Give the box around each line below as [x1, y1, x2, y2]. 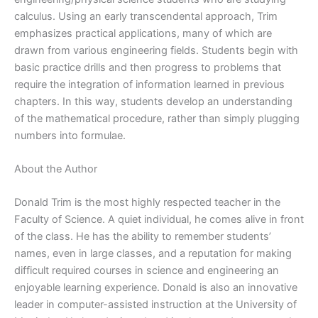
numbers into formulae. [14, 128, 126, 142]
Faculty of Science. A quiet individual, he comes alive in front [14, 213, 304, 226]
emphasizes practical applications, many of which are [14, 26, 272, 40]
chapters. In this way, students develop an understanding [14, 94, 292, 108]
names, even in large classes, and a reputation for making [14, 247, 292, 261]
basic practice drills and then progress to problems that [14, 60, 281, 74]
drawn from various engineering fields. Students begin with [14, 43, 298, 57]
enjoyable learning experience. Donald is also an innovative [14, 281, 297, 295]
